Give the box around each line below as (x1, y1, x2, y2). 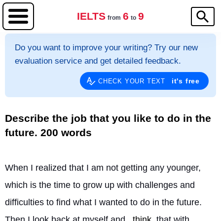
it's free (171, 77, 200, 85)
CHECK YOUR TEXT (98, 77, 168, 85)
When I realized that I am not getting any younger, (5, 163, 201, 173)
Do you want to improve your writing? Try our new (15, 43, 198, 52)
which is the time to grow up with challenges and (5, 180, 195, 190)
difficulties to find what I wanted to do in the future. (5, 197, 202, 207)
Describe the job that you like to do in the (5, 112, 211, 124)
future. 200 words (5, 127, 92, 138)
